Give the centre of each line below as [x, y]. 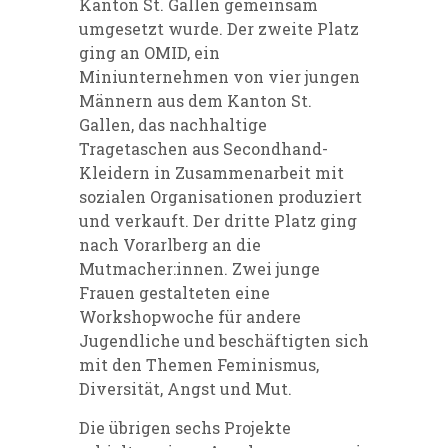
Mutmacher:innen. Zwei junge [199, 268]
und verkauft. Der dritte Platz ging [218, 220]
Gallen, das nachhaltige [173, 124]
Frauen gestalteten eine [174, 292]
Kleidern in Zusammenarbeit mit [211, 172]
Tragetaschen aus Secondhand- [203, 148]
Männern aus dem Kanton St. [195, 100]
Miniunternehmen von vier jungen [219, 76]
